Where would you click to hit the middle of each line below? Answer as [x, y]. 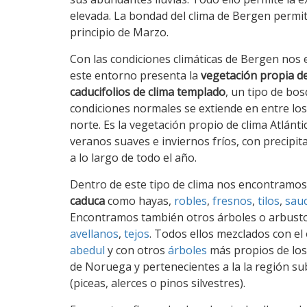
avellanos [94, 234]
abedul [87, 250]
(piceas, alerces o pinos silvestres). [158, 283]
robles [191, 201]
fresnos [232, 201]
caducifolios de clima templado [148, 92]
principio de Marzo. [119, 32]
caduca [87, 201]
